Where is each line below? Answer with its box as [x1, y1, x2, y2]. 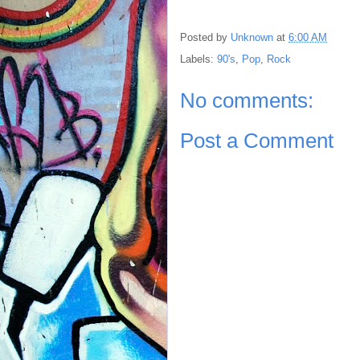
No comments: [180, 88, 313, 112]
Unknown [231, 31, 273, 44]
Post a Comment [180, 129, 333, 153]
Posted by [180, 31, 231, 44]
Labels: [180, 52, 217, 65]
